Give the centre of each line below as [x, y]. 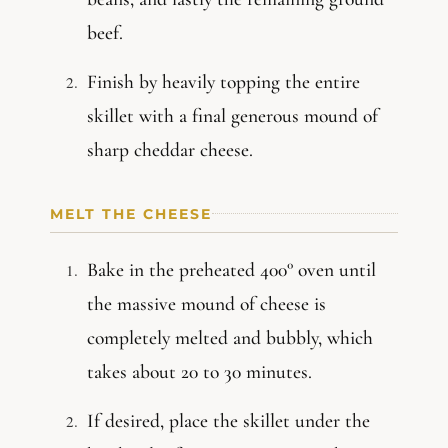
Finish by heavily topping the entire [223, 81]
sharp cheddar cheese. [170, 149]
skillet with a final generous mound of [232, 115]
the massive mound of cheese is [206, 303]
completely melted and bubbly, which [230, 337]
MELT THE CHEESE [131, 213]
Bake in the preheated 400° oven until [231, 269]
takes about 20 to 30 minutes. [199, 371]
